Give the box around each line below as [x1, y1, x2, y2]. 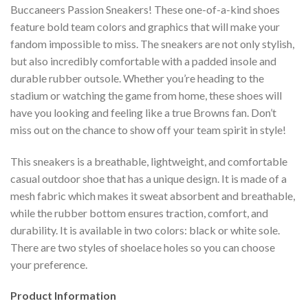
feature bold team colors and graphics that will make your [10, 19, 280, 33]
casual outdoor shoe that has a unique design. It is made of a [10, 171, 287, 185]
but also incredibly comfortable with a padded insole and [10, 54, 276, 67]
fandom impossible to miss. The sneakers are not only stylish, [10, 36, 294, 50]
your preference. [10, 257, 87, 271]
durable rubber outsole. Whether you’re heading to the [10, 71, 264, 85]
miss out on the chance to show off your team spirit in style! [10, 122, 286, 136]
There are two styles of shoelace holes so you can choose [10, 240, 275, 254]
